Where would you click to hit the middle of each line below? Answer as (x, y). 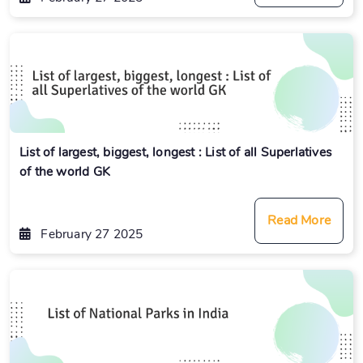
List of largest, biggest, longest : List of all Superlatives (176, 152)
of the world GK (65, 172)
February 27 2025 (90, 234)
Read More (299, 221)
